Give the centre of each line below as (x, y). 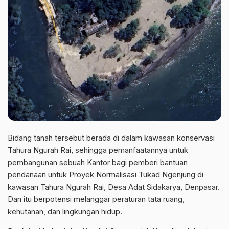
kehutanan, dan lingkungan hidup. (65, 211)
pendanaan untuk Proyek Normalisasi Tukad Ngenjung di (106, 174)
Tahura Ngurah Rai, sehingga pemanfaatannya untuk (98, 150)
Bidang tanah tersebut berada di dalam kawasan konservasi (111, 138)
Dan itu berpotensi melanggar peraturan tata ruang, (96, 199)
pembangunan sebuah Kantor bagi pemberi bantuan (98, 162)
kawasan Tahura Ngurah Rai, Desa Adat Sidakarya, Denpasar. (114, 187)
